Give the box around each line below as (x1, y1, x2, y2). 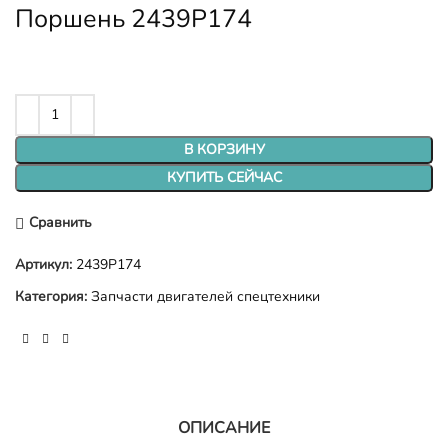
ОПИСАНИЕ (178, 416, 270, 439)
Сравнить (28, 213, 92, 233)
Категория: (15, 286, 87, 306)
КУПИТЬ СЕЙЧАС (166, 167, 282, 187)
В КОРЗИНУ (183, 139, 265, 159)
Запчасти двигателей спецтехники (91, 286, 320, 306)
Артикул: (15, 254, 76, 274)
